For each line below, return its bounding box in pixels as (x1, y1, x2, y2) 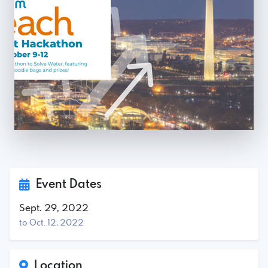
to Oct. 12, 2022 (19, 218, 84, 227)
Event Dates (30, 178, 102, 191)
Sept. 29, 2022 (19, 203, 89, 214)
